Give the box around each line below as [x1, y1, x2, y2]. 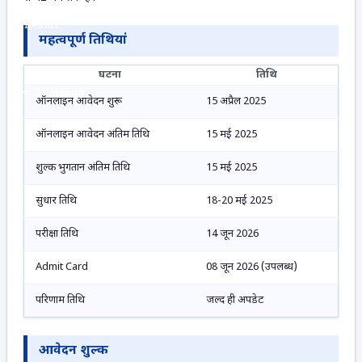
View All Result [6, 86, 86, 100]
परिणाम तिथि [36, 293, 85, 308]
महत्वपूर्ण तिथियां [39, 32, 127, 50]
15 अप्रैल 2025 [206, 95, 266, 109]
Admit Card [36, 260, 88, 275]
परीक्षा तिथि [36, 227, 78, 242]
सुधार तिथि [36, 194, 77, 208]
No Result [6, 18, 58, 32]
